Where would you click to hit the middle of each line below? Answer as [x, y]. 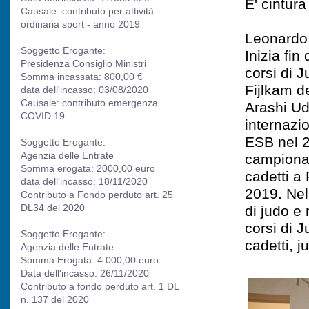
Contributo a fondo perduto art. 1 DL [100, 286]
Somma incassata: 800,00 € [82, 77]
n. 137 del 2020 [56, 299]
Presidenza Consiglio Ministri [83, 63]
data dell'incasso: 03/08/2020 [84, 90]
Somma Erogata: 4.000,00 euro [90, 260]
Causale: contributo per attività [87, 11]
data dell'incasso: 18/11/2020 [84, 181]
